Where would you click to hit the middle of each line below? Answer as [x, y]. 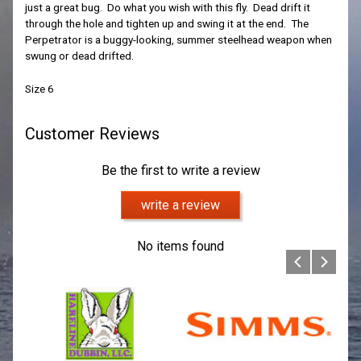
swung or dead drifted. [79, 56]
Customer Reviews [92, 133]
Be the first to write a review [180, 170]
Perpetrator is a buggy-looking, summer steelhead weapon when [178, 40]
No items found [180, 247]
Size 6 [40, 88]
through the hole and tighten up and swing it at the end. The [166, 24]
